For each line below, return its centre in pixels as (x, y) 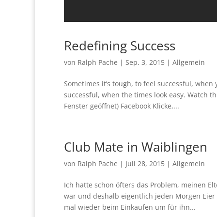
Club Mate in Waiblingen (136, 147)
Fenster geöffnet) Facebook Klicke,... (122, 106)
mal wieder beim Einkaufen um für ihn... (130, 207)
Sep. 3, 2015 (145, 62)
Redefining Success (120, 45)
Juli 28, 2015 (145, 163)
